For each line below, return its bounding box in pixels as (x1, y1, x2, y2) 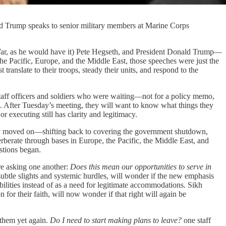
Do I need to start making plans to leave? (50, 216, 182, 224)
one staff (182, 216, 211, 224)
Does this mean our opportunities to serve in (70, 162, 211, 171)
